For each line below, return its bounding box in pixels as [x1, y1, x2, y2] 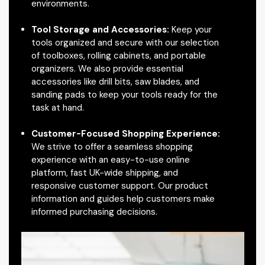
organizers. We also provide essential [31, 63, 183, 75]
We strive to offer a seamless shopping [31, 141, 193, 153]
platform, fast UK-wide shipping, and [31, 167, 178, 179]
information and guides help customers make [31, 193, 215, 205]
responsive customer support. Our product [31, 180, 208, 192]
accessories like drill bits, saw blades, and [31, 76, 199, 88]
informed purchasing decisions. [31, 206, 157, 218]
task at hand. [31, 102, 84, 114]
